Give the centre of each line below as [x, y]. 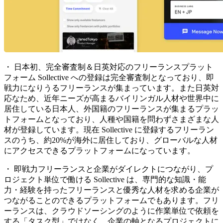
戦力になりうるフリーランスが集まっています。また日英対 [111, 88]
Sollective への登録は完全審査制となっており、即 [126, 77]
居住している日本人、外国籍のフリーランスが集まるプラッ [111, 109]
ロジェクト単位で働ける [49, 179]
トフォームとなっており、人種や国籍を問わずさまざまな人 [111, 119]
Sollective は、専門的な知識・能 [150, 179]
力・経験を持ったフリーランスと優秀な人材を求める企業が [111, 190]
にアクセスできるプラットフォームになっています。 [100, 150]
